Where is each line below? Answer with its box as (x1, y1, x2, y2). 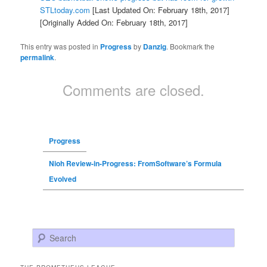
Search (32, 228, 57, 240)
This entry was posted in (20, 41, 101, 52)
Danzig (143, 41, 167, 52)
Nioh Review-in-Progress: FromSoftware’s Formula (48, 158, 222, 169)
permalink (20, 52, 55, 63)
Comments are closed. (63, 79, 204, 101)
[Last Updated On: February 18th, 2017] (89, 4, 229, 16)
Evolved (48, 173, 76, 185)
